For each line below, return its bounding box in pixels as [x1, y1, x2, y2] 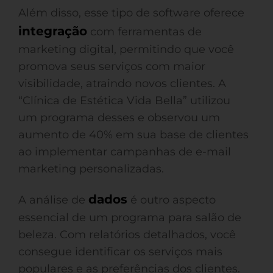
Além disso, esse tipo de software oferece [18, 6, 244, 19]
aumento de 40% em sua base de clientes [18, 128, 249, 141]
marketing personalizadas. [18, 162, 164, 175]
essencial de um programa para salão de [18, 211, 241, 224]
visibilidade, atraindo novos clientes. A [18, 77, 226, 90]
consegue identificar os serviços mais [18, 245, 222, 258]
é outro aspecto [127, 193, 216, 207]
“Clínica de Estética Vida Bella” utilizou [18, 94, 230, 107]
